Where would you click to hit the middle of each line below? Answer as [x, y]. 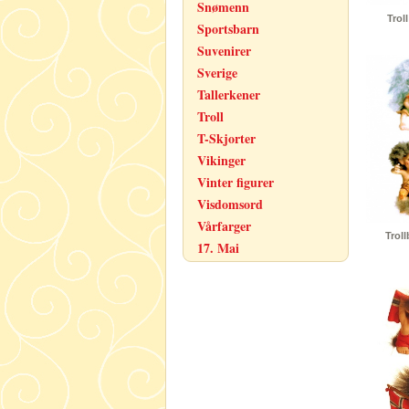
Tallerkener [229, 94]
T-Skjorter [226, 138]
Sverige [217, 73]
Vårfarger [224, 226]
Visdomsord [230, 204]
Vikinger [221, 160]
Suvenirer [224, 51]
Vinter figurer [236, 182]
